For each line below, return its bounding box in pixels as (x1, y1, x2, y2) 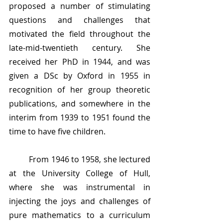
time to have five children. (9, 126, 108, 137)
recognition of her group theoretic (9, 84, 150, 96)
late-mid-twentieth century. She (9, 42, 150, 54)
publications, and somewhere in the (9, 98, 150, 110)
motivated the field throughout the (9, 28, 150, 40)
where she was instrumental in (9, 182, 150, 193)
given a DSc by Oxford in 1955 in (9, 70, 150, 82)
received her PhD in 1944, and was (9, 56, 150, 68)
